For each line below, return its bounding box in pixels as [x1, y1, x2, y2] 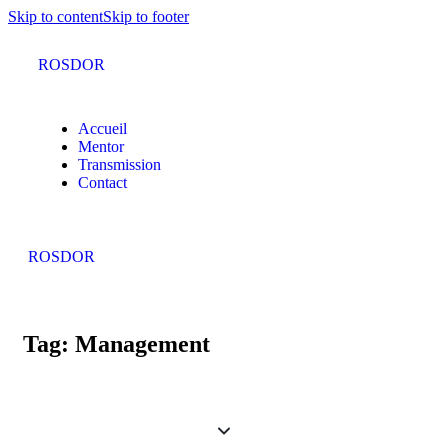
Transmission [78, 156, 161, 173]
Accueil [78, 120, 127, 137]
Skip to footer [103, 8, 189, 25]
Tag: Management [23, 330, 210, 357]
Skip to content [8, 8, 103, 25]
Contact [78, 174, 127, 191]
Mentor [78, 138, 124, 155]
